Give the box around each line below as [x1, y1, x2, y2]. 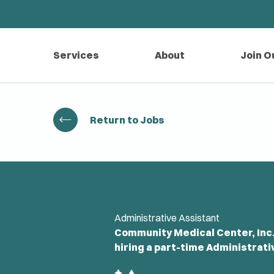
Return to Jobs [90, 114, 165, 126]
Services [53, 49, 99, 62]
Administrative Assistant [114, 212, 220, 224]
